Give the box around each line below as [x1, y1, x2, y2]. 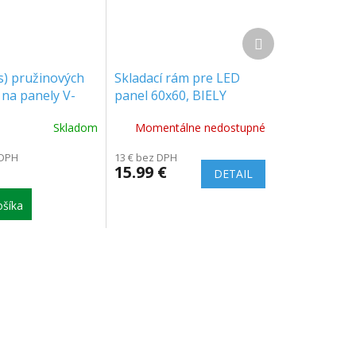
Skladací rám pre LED [114, 68, 241, 87]
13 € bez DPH [114, 149, 178, 164]
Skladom [53, 120, 99, 136]
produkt [261, 41, 302, 57]
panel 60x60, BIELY [114, 86, 227, 104]
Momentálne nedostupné [135, 120, 265, 136]
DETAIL [214, 165, 253, 181]
